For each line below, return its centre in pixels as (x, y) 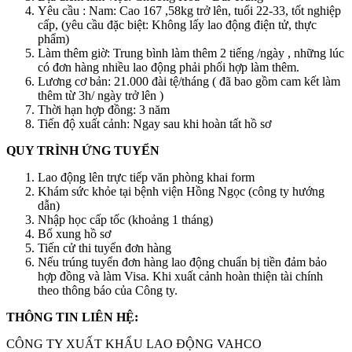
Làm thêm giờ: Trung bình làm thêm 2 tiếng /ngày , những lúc (191, 53)
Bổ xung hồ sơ (74, 233)
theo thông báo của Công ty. (108, 290)
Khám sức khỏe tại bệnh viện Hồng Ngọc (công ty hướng (181, 191)
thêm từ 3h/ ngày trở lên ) (101, 95)
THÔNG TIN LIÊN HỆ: (72, 317)
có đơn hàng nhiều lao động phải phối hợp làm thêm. (169, 67)
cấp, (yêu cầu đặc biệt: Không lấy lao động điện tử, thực (177, 24)
